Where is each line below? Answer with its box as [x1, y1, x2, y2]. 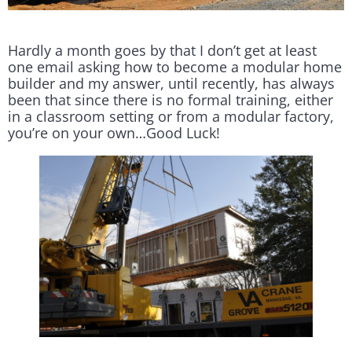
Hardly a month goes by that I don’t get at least [8, 41, 317, 60]
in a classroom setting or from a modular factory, [8, 107, 334, 126]
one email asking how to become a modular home [8, 57, 342, 77]
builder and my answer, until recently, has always [8, 74, 335, 93]
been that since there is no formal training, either [8, 90, 333, 110]
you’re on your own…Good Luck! [8, 123, 220, 143]
